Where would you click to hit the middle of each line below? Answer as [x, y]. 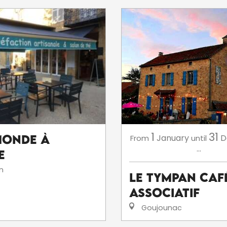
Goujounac [161, 208]
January [173, 138]
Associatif [164, 193]
